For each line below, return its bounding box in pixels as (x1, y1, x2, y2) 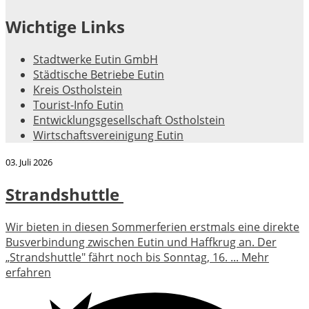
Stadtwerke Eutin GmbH (33, 52, 158, 68)
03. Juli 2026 (6, 156, 52, 169)
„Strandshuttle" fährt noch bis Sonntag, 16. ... (6, 249, 241, 265)
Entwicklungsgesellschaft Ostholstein (33, 112, 225, 128)
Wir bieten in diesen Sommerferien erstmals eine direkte (6, 219, 299, 235)
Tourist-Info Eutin (33, 97, 123, 113)
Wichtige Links (6, 15, 125, 39)
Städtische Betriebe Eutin (33, 67, 164, 83)
